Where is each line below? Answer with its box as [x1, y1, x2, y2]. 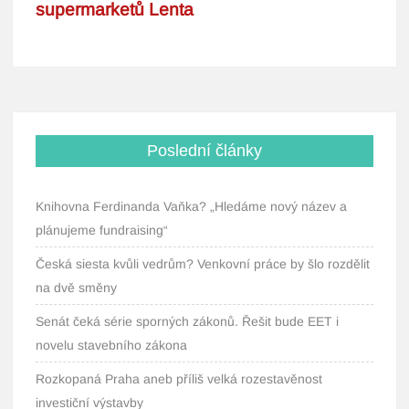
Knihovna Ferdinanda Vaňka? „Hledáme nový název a [36, 199, 348, 214]
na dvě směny [36, 280, 118, 295]
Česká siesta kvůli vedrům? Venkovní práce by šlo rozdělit [36, 257, 371, 271]
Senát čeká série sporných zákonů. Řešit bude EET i [36, 314, 340, 329]
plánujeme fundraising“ [36, 223, 169, 237]
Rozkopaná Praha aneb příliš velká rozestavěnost [36, 372, 323, 386]
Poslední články [146, 142, 262, 160]
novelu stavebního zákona [36, 338, 188, 352]
